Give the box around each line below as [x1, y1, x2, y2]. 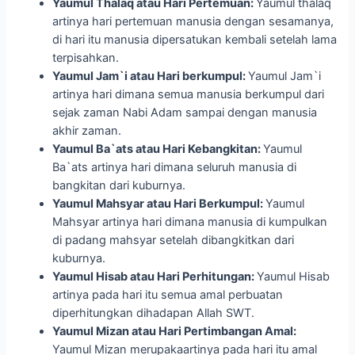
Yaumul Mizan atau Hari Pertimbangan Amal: [52, 324, 297, 339]
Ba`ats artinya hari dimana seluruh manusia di [52, 160, 297, 175]
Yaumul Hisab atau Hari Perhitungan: [52, 269, 258, 284]
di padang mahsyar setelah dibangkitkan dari [52, 233, 295, 248]
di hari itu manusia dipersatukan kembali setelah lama [52, 32, 338, 48]
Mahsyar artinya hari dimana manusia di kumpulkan [52, 215, 328, 230]
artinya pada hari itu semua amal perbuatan [52, 288, 284, 303]
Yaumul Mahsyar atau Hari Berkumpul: [52, 197, 266, 212]
